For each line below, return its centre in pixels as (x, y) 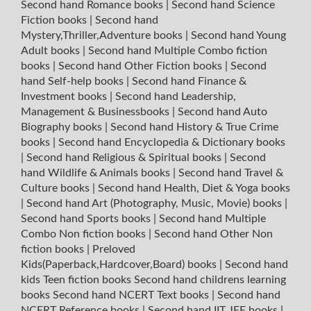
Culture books (57, 188)
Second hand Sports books (87, 218)
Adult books (52, 50)
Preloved (114, 249)
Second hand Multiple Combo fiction (178, 50)
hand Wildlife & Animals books (97, 173)
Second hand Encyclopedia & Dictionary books (172, 142)
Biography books (63, 127)
